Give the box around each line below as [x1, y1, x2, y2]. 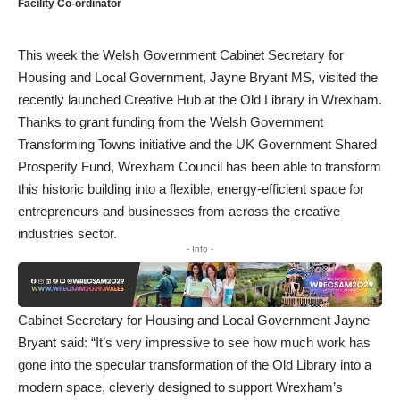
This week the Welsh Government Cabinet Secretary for [18, 46, 344, 62]
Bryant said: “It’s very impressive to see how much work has [18, 335, 371, 351]
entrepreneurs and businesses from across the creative [18, 203, 340, 219]
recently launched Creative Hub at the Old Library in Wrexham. [18, 91, 382, 107]
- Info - [187, 243, 213, 254]
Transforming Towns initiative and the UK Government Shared [18, 136, 377, 152]
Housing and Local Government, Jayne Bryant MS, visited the [18, 69, 378, 85]
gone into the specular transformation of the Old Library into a [18, 357, 371, 373]
